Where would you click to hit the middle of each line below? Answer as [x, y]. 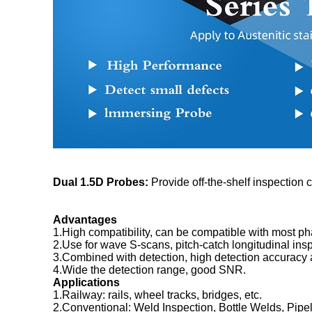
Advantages [85, 220]
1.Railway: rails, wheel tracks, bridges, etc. [157, 295]
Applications [86, 282]
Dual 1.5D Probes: [102, 182]
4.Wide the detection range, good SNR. [149, 270]
